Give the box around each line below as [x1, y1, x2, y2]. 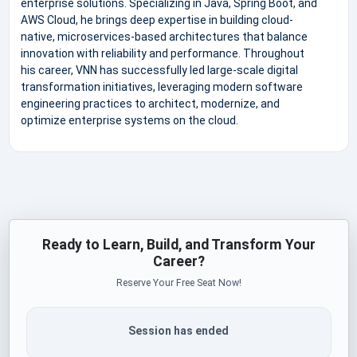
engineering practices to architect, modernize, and [20, 96, 280, 110]
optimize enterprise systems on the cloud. [20, 113, 238, 127]
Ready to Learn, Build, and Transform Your [41, 236, 316, 253]
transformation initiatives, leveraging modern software [20, 80, 303, 93]
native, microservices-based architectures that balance [20, 29, 308, 43]
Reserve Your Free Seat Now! [116, 277, 241, 288]
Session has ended [128, 324, 229, 337]
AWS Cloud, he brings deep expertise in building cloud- [20, 13, 293, 26]
